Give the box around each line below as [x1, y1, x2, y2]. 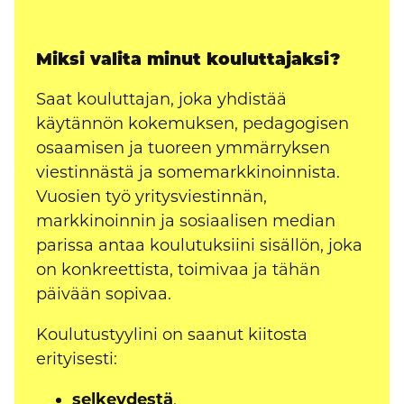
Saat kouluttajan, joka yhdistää [36, 88, 287, 109]
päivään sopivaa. [36, 283, 171, 304]
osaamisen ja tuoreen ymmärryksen [36, 137, 330, 158]
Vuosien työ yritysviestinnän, [36, 186, 267, 207]
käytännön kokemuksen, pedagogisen [36, 113, 349, 133]
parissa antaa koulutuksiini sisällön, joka [36, 234, 363, 255]
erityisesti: [36, 348, 117, 369]
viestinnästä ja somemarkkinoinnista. [36, 161, 340, 182]
